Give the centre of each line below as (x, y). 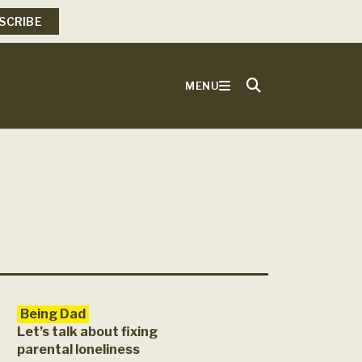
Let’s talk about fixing (87, 332)
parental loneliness (78, 349)
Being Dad (53, 314)
